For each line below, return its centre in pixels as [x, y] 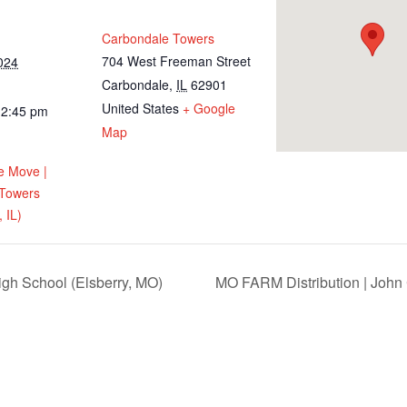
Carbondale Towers [158, 39]
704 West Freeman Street [176, 61]
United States [140, 109]
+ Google [209, 109]
